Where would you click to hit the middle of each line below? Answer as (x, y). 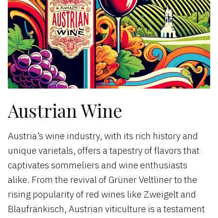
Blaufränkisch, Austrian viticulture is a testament (106, 209)
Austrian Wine (65, 110)
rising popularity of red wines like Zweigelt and (102, 194)
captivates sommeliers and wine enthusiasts (98, 165)
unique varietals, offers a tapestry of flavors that (104, 151)
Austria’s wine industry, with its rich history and (103, 136)
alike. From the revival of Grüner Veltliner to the (102, 180)
